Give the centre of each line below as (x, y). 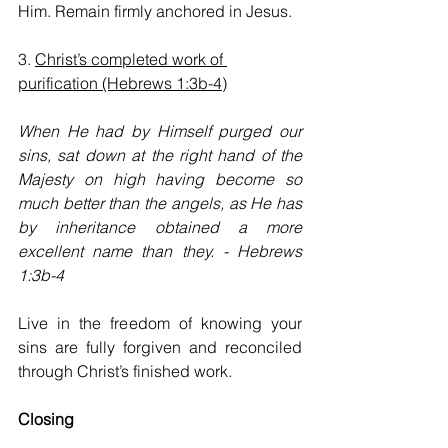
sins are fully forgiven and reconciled (160, 347)
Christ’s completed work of (131, 59)
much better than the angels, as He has (160, 203)
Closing (46, 419)
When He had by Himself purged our (160, 131)
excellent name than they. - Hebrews (160, 251)
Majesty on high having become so (160, 179)
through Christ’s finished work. (125, 371)
